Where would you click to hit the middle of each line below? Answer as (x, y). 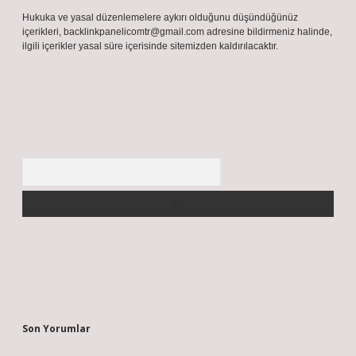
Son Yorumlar (56, 329)
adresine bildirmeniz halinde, (268, 32)
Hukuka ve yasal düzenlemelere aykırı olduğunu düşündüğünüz (160, 17)
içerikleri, (43, 32)
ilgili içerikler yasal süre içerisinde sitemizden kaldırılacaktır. (150, 46)
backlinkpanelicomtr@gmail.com (134, 32)
